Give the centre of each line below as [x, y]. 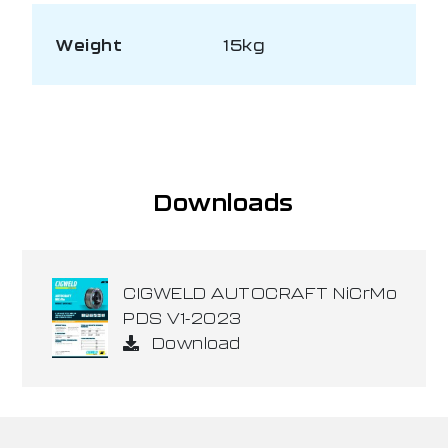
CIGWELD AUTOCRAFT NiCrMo [260, 293]
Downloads [224, 202]
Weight [89, 45]
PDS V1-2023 [182, 318]
